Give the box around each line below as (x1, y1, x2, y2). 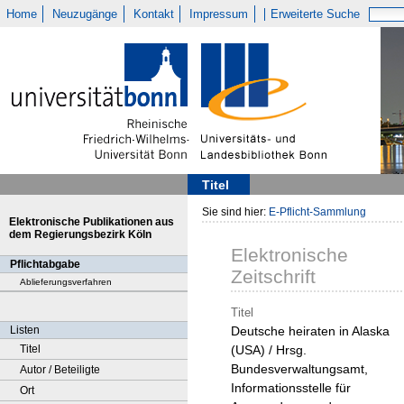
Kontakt (133, 7, 174, 21)
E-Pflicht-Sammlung (269, 206, 366, 218)
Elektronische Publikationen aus (9, 216, 174, 228)
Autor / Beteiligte (20, 363, 100, 376)
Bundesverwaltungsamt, (231, 362, 368, 377)
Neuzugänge (52, 7, 118, 21)
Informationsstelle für (231, 381, 351, 396)
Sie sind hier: (202, 206, 269, 218)
